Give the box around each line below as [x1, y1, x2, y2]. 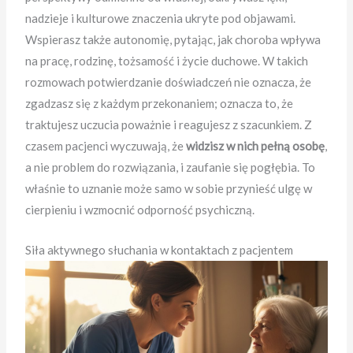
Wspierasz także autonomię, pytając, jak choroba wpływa [25, 32, 321, 47]
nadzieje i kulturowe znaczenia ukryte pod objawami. [25, 11, 296, 26]
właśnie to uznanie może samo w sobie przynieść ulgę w [25, 181, 313, 196]
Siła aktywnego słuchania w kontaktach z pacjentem [25, 243, 294, 258]
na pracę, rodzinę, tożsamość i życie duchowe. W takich [25, 54, 309, 69]
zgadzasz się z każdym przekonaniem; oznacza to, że [25, 96, 294, 111]
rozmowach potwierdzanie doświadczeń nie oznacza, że [25, 75, 312, 90]
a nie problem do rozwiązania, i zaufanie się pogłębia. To [25, 160, 316, 175]
